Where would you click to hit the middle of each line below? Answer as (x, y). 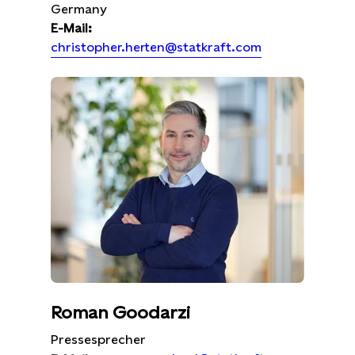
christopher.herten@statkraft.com (156, 47)
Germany (79, 9)
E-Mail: (71, 28)
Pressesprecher (98, 340)
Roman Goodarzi (120, 313)
